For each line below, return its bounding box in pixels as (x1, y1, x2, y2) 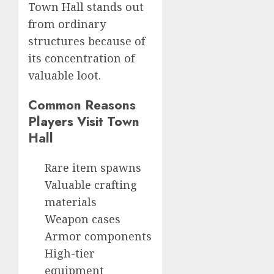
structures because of (28, 33, 145, 48)
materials (45, 194, 97, 209)
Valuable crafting (45, 177, 137, 192)
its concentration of (28, 50, 135, 65)
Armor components (45, 228, 152, 243)
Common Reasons (28, 95, 136, 114)
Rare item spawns (45, 160, 141, 175)
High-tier (45, 245, 95, 261)
